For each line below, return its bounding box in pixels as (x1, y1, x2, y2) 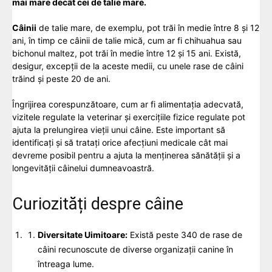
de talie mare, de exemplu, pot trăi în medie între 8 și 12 (39, 22, 259, 33)
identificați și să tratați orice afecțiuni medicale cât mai (12, 137, 228, 148)
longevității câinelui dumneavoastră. (12, 162, 154, 173)
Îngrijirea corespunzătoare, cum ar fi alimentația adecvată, (12, 98, 243, 109)
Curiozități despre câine (12, 194, 183, 214)
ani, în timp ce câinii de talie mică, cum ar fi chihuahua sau (12, 35, 242, 46)
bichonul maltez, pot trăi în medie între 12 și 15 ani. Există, (12, 47, 241, 58)
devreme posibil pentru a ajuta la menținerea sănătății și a (12, 149, 240, 160)
